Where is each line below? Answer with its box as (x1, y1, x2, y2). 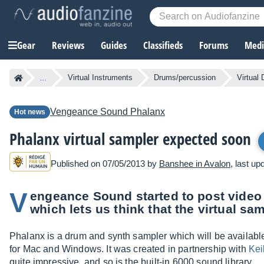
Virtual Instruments (68, 73, 133, 82)
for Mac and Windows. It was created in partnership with (9, 244, 249, 255)
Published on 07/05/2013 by (51, 158, 159, 169)
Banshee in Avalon (159, 158, 230, 169)
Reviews (52, 38, 84, 52)
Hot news (19, 108, 45, 117)
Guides (101, 38, 127, 52)
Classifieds (143, 38, 183, 52)
